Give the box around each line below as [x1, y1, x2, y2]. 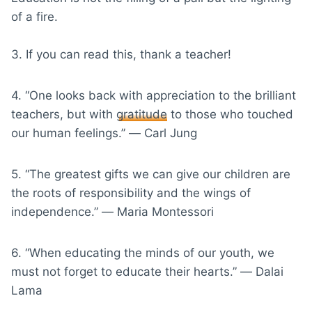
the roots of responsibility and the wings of [11, 185, 251, 200]
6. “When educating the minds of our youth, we [11, 245, 274, 260]
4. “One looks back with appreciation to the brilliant [11, 88, 296, 102]
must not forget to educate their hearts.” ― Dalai [11, 264, 283, 279]
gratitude [116, 107, 167, 121]
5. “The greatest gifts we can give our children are [11, 166, 290, 181]
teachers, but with [11, 107, 116, 121]
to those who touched [167, 107, 293, 121]
